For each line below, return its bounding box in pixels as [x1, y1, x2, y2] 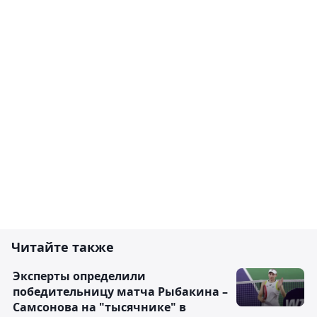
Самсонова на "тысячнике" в [13, 299, 186, 316]
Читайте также [11, 238, 114, 256]
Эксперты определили [13, 268, 146, 284]
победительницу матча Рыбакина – [13, 284, 228, 300]
